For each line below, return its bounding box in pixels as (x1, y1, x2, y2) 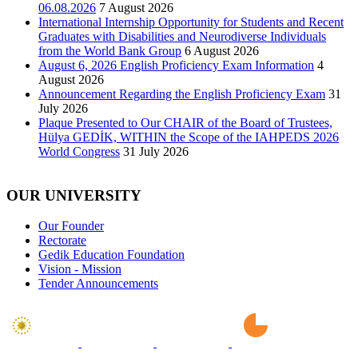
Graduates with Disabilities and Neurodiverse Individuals (38, 29, 326, 43)
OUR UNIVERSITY (6, 186, 141, 204)
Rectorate (38, 233, 86, 248)
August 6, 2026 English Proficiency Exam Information (38, 58, 314, 72)
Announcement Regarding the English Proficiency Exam (38, 86, 325, 101)
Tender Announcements (38, 276, 158, 291)
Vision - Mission (38, 262, 121, 276)
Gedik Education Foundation (38, 248, 185, 262)
